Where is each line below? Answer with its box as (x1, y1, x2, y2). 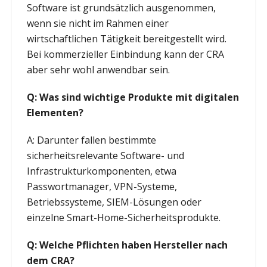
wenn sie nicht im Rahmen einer (26, 16, 169, 30)
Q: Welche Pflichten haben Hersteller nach (26, 238, 228, 252)
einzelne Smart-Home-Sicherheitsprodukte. (26, 210, 221, 224)
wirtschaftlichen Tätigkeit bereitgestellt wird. (26, 32, 226, 45)
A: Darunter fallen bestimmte (26, 133, 156, 147)
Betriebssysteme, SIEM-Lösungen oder (26, 195, 201, 209)
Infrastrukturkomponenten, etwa (26, 164, 176, 178)
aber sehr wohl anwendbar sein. (26, 63, 170, 76)
